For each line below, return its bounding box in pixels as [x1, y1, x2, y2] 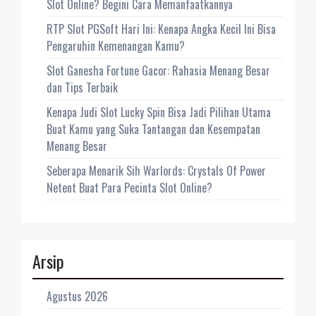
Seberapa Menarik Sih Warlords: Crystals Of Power [47, 162, 266, 180]
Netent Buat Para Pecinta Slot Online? [47, 179, 212, 197]
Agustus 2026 [47, 288, 108, 305]
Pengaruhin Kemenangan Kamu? [47, 37, 185, 55]
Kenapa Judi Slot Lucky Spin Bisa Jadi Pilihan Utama [47, 104, 271, 121]
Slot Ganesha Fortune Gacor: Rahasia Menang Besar [47, 62, 270, 80]
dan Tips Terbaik [47, 79, 118, 97]
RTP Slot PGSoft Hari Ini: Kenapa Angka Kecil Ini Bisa [47, 20, 276, 38]
